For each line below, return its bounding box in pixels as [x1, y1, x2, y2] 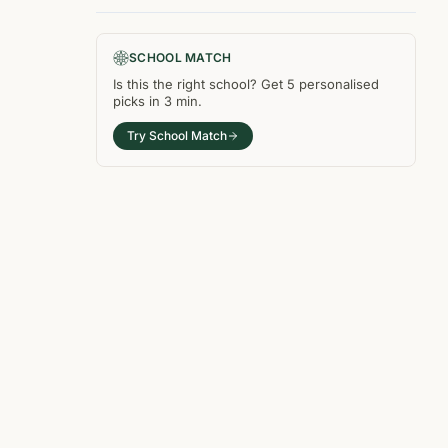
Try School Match [127, 128, 227, 143]
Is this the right [113, 76, 209, 92]
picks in [113, 93, 164, 109]
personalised [299, 76, 379, 92]
